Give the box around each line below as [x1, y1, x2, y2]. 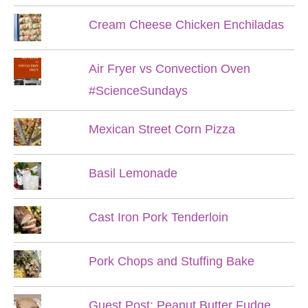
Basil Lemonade [88, 166, 177, 180]
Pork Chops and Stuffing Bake [88, 254, 254, 268]
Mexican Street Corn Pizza [88, 122, 235, 136]
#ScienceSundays [88, 84, 188, 98]
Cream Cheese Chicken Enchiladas [88, 18, 284, 32]
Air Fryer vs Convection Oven [88, 62, 250, 76]
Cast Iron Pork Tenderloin [88, 210, 228, 224]
